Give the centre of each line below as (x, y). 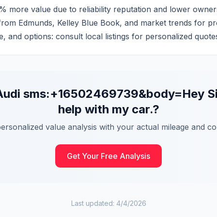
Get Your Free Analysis (108, 156)
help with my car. (105, 109)
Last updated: (93, 203)
